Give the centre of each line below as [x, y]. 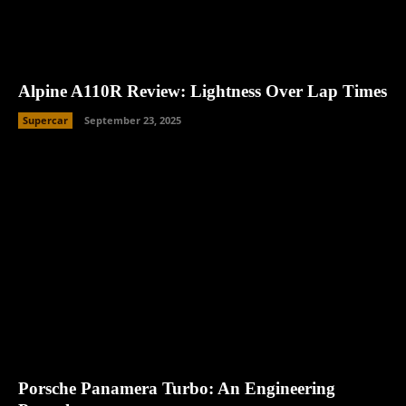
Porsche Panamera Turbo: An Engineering [177, 389]
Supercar [45, 120]
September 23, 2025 [133, 120]
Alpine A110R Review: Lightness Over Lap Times [203, 91]
